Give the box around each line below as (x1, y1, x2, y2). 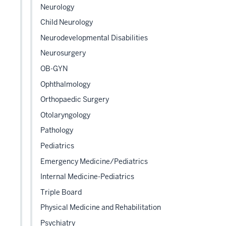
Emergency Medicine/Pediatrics (40, 156, 148, 166)
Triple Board (40, 187, 82, 197)
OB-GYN (40, 64, 68, 74)
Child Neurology (40, 18, 93, 27)
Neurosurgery (40, 48, 86, 58)
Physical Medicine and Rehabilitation (40, 203, 161, 212)
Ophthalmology (40, 79, 90, 89)
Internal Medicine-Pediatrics (40, 172, 134, 182)
